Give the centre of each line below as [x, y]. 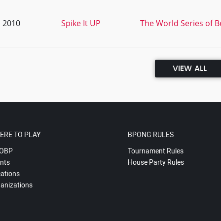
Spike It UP [81, 23]
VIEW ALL [189, 69]
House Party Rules [156, 162]
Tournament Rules [155, 151]
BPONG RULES [150, 135]
